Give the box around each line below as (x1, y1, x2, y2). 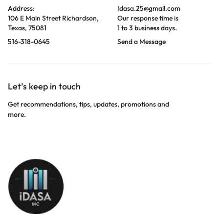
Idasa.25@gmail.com (117, 3, 180, 13)
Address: (8, 3, 35, 13)
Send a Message (117, 37, 166, 46)
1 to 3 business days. (117, 23, 177, 32)
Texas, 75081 (8, 23, 46, 32)
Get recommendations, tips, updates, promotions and (8, 99, 169, 109)
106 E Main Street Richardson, (8, 13, 99, 22)
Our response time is (117, 13, 178, 22)
